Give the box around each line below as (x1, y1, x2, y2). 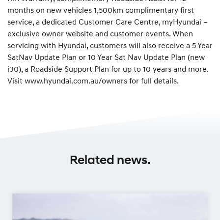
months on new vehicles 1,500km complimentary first (7, 4, 194, 15)
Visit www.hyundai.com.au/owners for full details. (7, 75, 179, 85)
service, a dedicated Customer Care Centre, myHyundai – (7, 16, 208, 27)
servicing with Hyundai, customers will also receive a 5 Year (7, 40, 213, 50)
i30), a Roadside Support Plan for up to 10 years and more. (7, 63, 208, 74)
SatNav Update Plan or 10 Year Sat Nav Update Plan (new (7, 52, 205, 62)
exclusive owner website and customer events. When (7, 28, 193, 38)
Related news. (69, 152, 151, 167)
